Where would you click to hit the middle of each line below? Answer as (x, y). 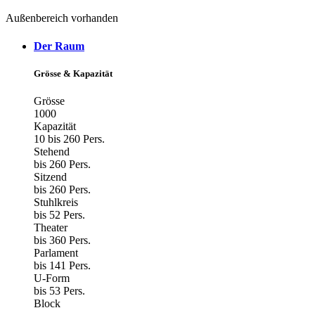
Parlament (56, 253)
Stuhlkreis (56, 202)
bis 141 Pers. (62, 265)
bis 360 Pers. (62, 240)
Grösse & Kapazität (73, 73)
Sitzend (50, 177)
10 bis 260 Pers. (69, 139)
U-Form (52, 278)
